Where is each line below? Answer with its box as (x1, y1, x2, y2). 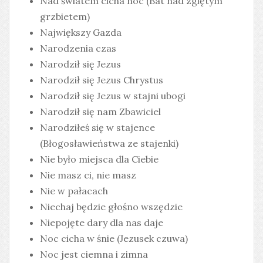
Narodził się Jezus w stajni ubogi (40, 90, 186, 102)
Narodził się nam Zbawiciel (40, 106, 161, 118)
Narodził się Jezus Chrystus (40, 74, 163, 86)
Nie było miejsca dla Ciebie (40, 153, 159, 166)
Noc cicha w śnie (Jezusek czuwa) (40, 232, 188, 245)
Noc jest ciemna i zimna (40, 248, 148, 261)
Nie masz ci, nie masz (40, 169, 136, 181)
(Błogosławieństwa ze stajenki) (40, 137, 178, 150)
